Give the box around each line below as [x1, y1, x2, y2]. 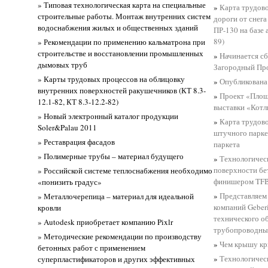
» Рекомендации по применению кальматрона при [38, 36, 206, 47]
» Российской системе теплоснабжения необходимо [38, 165, 213, 176]
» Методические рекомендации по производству [38, 230, 202, 242]
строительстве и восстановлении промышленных [38, 47, 204, 59]
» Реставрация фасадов [38, 136, 115, 147]
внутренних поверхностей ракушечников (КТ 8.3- [38, 84, 206, 96]
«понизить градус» [38, 176, 102, 187]
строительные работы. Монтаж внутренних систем [38, 10, 211, 22]
